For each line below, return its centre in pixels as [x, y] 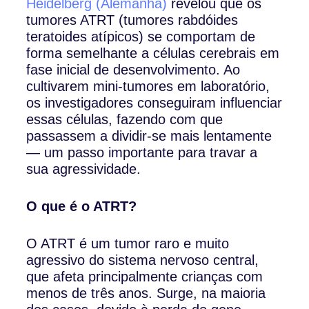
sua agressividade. [84, 169]
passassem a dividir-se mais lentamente [149, 136]
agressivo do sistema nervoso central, [143, 260]
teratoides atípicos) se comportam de [141, 36]
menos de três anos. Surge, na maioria [146, 293]
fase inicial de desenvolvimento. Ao [133, 69]
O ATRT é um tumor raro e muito [128, 243]
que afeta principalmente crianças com [145, 276]
